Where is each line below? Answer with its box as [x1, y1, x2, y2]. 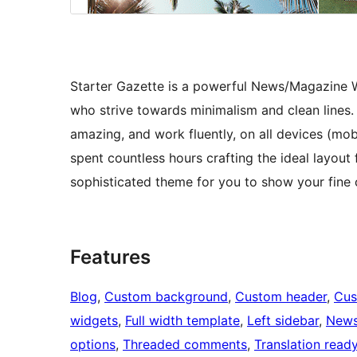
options [70, 336, 116, 353]
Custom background [104, 288, 228, 305]
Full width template [125, 312, 240, 329]
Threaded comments [123, 336, 247, 353]
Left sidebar [247, 312, 319, 329]
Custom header [235, 288, 327, 305]
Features [70, 245, 151, 269]
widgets [70, 312, 118, 329]
